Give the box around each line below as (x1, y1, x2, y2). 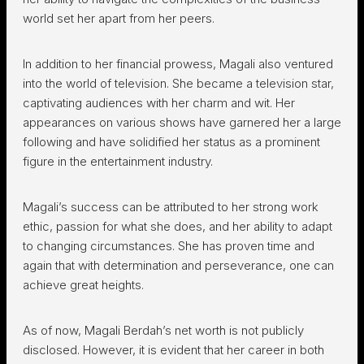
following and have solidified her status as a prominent (23, 134, 320, 149)
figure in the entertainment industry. (23, 154, 213, 169)
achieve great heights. (23, 277, 144, 292)
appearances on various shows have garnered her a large (23, 115, 341, 130)
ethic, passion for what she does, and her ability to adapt (23, 219, 332, 234)
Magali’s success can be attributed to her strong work (23, 199, 318, 214)
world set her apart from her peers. (23, 11, 214, 26)
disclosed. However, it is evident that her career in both (23, 342, 324, 357)
